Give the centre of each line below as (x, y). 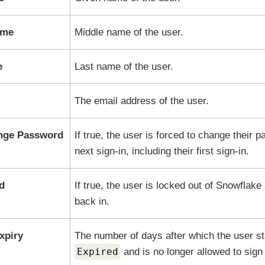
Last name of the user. (124, 67)
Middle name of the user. (129, 32)
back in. (92, 201)
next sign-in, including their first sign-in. (161, 151)
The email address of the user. (141, 101)
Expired (97, 252)
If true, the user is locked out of (145, 185)
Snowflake (238, 185)
